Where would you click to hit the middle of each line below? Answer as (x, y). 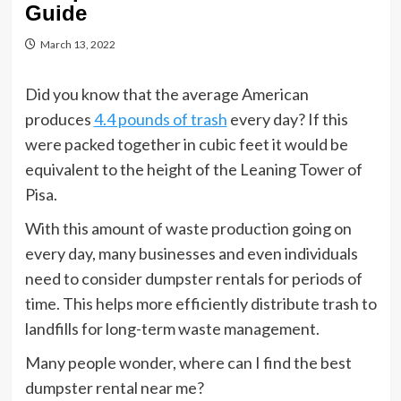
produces (59, 119)
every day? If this (287, 119)
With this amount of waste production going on (188, 228)
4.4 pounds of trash (160, 119)
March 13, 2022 (77, 44)
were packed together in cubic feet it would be (186, 144)
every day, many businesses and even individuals (191, 253)
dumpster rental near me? (114, 388)
